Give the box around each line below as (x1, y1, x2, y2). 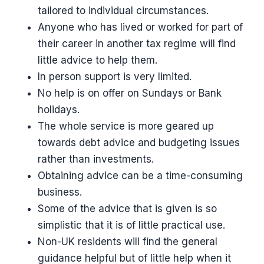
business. (38, 186, 82, 199)
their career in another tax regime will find (38, 38, 236, 50)
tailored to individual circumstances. (38, 5, 209, 17)
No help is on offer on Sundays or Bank (38, 87, 222, 100)
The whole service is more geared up (38, 120, 214, 133)
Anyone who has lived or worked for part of (38, 21, 243, 34)
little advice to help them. (38, 54, 157, 67)
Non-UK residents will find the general (38, 236, 217, 248)
